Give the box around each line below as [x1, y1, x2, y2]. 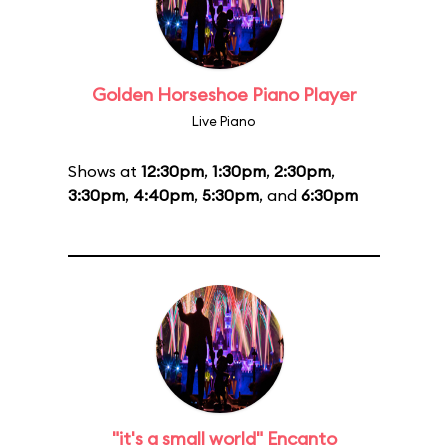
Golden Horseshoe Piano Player [91, 83, 357, 106]
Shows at [68, 161, 141, 181]
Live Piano [192, 113, 256, 129]
